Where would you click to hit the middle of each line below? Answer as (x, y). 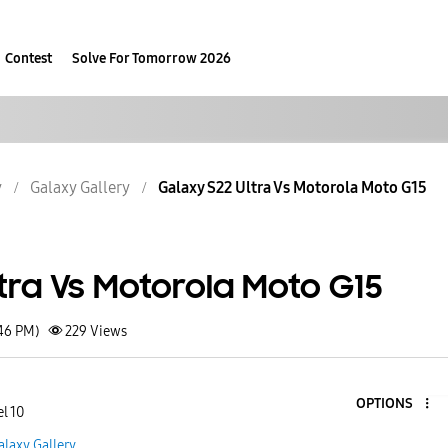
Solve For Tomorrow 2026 (151, 58)
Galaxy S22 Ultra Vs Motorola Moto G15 (292, 188)
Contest (28, 58)
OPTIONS (384, 403)
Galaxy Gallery (80, 188)
